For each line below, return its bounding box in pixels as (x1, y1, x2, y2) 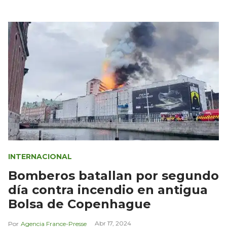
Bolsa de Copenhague (8, 196, 151, 211)
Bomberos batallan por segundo (8, 168, 219, 183)
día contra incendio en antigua (8, 182, 208, 197)
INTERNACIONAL (8, 152, 72, 161)
